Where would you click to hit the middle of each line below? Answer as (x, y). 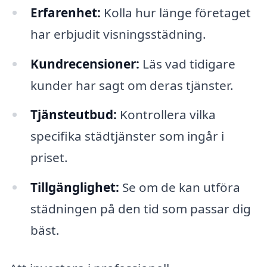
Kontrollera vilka (166, 115)
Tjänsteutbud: (73, 115)
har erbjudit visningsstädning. (118, 34)
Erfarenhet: (65, 12)
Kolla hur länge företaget (176, 12)
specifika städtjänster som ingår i (127, 136)
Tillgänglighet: (74, 187)
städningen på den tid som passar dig (140, 209)
